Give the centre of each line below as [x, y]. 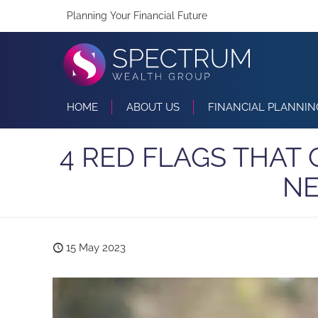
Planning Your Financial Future [137, 16]
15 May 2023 [96, 248]
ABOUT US [153, 108]
